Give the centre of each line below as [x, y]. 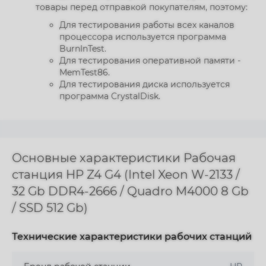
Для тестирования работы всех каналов [147, 25]
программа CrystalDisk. [110, 96]
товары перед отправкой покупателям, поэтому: [142, 7]
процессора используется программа [143, 37]
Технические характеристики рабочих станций [132, 237]
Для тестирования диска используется [145, 84]
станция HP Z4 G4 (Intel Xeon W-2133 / [126, 175]
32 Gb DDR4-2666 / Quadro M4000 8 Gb [130, 191]
